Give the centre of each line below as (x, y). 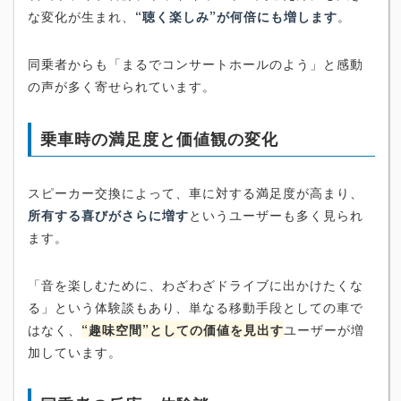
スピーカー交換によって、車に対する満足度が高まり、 (196, 193)
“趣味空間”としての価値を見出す (183, 330)
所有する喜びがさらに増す (108, 215)
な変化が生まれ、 (81, 17)
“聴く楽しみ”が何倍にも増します (236, 17)
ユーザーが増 (324, 330)
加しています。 (75, 352)
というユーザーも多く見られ (276, 215)
